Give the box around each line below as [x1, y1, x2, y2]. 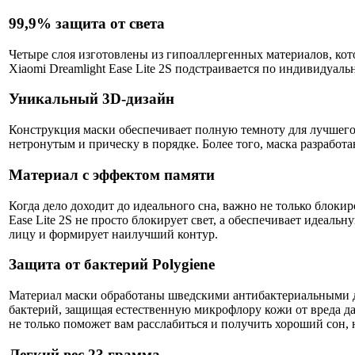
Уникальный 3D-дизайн [9, 90, 174, 108]
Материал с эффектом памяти [9, 166, 215, 183]
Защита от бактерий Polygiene [9, 256, 215, 273]
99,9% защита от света [9, 15, 165, 32]
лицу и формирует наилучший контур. [9, 227, 218, 241]
